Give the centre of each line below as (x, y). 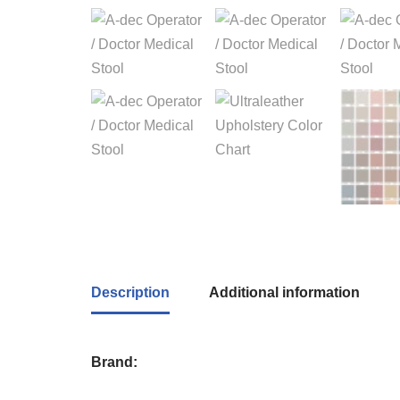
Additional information (284, 293)
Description (130, 293)
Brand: (114, 362)
